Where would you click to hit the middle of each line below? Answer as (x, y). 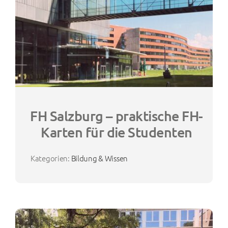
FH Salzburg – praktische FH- (117, 116)
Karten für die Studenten (117, 132)
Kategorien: (51, 158)
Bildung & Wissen (99, 158)
